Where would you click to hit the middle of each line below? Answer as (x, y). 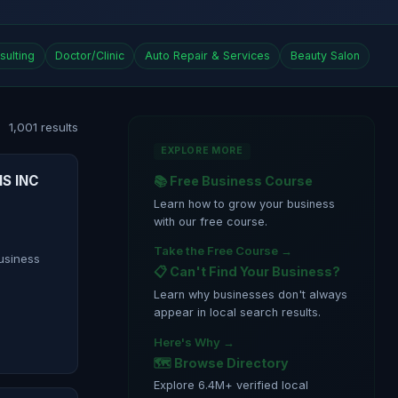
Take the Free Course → (223, 251)
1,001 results (44, 127)
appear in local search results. (237, 313)
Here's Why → (194, 342)
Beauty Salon (325, 56)
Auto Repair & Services (207, 56)
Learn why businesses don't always (251, 295)
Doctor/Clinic (90, 56)
